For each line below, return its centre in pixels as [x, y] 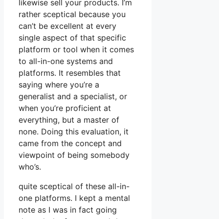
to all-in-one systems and [66, 61]
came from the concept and [70, 143]
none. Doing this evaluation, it [74, 132]
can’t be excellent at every [67, 26]
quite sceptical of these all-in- [74, 186]
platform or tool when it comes [76, 50]
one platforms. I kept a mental [74, 198]
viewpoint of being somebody [74, 155]
